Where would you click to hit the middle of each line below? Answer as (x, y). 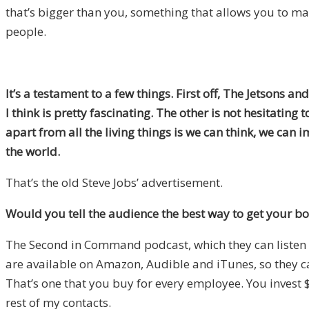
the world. (33, 152)
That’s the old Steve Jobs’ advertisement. (114, 183)
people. (26, 32)
